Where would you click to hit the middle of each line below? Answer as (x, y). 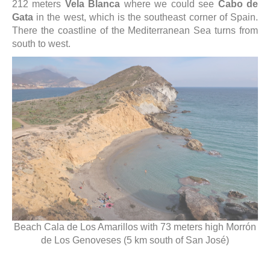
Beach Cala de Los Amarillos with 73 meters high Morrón (135, 227)
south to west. (41, 44)
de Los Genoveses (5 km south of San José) (135, 240)
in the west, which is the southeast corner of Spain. (146, 17)
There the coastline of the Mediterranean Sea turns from (135, 30)
